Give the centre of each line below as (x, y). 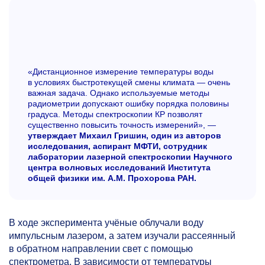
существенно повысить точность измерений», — (122, 125)
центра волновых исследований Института (119, 167)
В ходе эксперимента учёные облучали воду (106, 222)
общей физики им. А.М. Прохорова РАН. (112, 178)
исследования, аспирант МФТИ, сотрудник (117, 146)
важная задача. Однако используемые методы (119, 93)
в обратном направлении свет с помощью (101, 248)
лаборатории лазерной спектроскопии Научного (130, 156)
